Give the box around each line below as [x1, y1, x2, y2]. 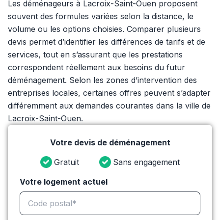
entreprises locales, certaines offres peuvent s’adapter [8, 88, 211, 98]
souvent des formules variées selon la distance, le [8, 11, 193, 21]
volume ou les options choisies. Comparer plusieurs [8, 24, 201, 34]
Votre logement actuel [20, 177, 108, 187]
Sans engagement [113, 157, 180, 167]
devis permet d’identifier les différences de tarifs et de [8, 37, 205, 47]
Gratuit [54, 157, 79, 167]
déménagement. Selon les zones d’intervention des [8, 75, 197, 85]
